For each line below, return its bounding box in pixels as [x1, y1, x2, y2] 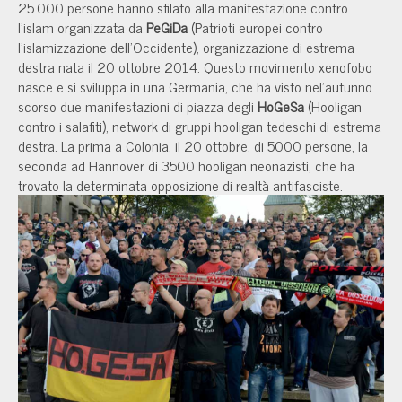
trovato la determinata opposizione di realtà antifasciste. [18, 173, 343, 197]
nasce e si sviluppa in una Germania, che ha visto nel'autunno [18, 74, 372, 99]
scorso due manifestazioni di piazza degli [18, 94, 258, 118]
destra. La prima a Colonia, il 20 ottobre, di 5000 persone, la [18, 134, 368, 158]
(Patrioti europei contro [188, 15, 323, 39]
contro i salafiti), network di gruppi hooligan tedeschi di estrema [18, 114, 381, 138]
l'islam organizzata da [18, 15, 146, 39]
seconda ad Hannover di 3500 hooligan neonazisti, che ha [18, 153, 354, 178]
